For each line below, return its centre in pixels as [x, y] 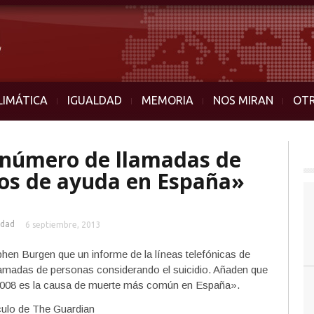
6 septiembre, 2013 [63, 225]
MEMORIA [168, 100]
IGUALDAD [95, 100]
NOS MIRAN [243, 100]
